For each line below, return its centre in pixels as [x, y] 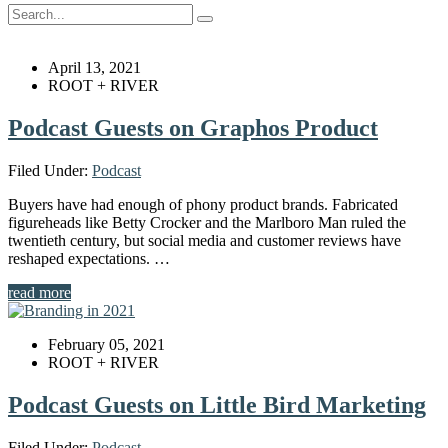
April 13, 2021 [94, 68]
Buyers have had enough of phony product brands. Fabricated [203, 205]
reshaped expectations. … [89, 259]
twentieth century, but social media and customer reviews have [204, 241]
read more [39, 293]
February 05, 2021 [106, 345]
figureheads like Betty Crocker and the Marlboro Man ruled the [207, 223]
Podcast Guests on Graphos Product [193, 128]
